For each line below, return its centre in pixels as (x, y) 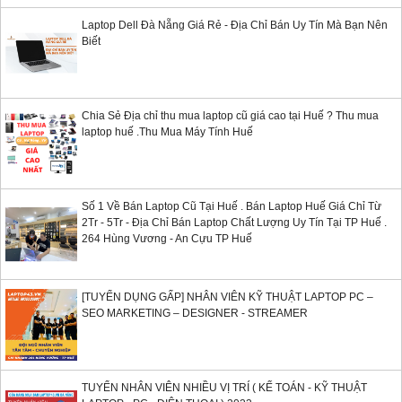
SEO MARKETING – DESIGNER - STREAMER (195, 314)
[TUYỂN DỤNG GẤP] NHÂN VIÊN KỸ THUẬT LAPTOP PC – (227, 297)
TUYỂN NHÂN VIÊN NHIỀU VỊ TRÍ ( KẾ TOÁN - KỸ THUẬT (224, 388)
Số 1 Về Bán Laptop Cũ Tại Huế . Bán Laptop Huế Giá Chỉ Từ (232, 207)
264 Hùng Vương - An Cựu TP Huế (167, 239)
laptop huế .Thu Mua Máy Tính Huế (167, 132)
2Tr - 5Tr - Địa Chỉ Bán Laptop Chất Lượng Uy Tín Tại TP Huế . (234, 223)
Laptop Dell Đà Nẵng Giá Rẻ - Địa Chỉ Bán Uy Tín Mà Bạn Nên (235, 26)
